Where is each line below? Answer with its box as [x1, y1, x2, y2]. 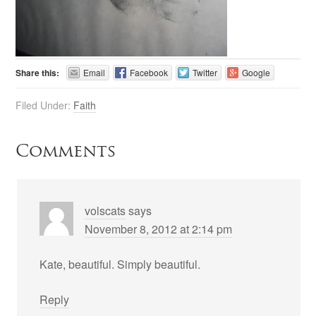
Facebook [130, 66, 169, 78]
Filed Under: [16, 98, 74, 112]
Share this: [16, 66, 60, 79]
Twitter [193, 66, 218, 78]
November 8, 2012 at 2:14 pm [85, 221, 233, 237]
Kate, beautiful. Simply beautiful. [39, 256, 201, 272]
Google [242, 66, 271, 78]
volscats [85, 202, 126, 219]
